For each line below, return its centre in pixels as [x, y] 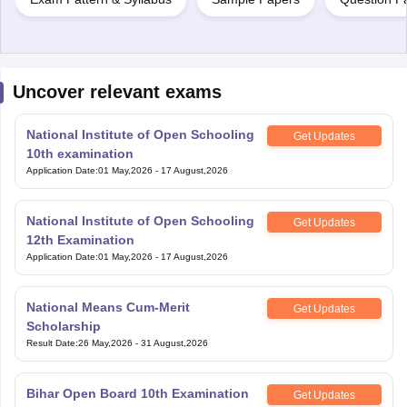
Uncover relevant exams [117, 92]
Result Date [50, 343]
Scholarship [63, 326]
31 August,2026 [174, 343]
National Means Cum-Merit [108, 307]
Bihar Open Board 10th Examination [137, 393]
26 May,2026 [105, 343]
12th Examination [80, 240]
